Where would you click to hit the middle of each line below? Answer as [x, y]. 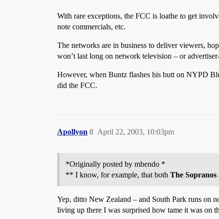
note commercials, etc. [91, 27]
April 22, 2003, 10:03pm [136, 132]
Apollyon [72, 132]
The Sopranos [193, 175]
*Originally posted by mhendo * [115, 164]
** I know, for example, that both [118, 175]
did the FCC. [77, 85]
